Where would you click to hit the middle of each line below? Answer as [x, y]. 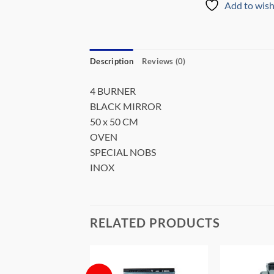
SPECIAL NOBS [123, 152]
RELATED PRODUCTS [155, 223]
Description [112, 61]
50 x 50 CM [114, 121]
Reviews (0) [164, 61]
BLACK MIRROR [126, 106]
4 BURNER [113, 91]
